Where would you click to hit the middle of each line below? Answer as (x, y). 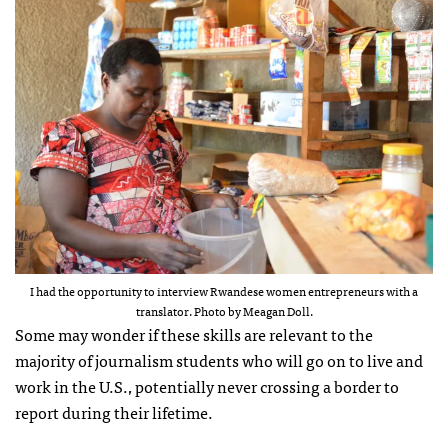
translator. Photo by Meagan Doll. (224, 310)
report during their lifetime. (114, 411)
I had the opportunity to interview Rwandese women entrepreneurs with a (224, 290)
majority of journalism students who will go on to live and (219, 359)
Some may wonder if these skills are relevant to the (194, 333)
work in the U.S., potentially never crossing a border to (207, 385)
